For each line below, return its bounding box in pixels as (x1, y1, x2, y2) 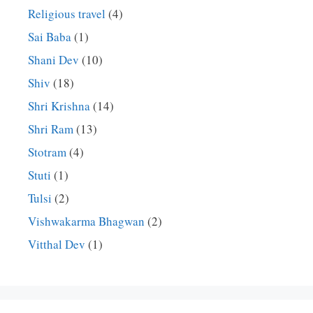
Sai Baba (28, 28, 71, 45)
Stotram (28, 143, 66, 160)
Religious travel (28, 5, 105, 22)
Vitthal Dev (28, 235, 85, 252)
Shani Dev (28, 51, 79, 68)
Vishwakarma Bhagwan (28, 212, 145, 229)
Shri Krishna (28, 97, 90, 114)
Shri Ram (28, 120, 73, 137)
